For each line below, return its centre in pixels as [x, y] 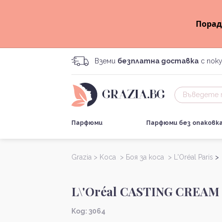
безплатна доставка [158, 61]
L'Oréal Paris [194, 157]
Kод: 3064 [88, 211]
